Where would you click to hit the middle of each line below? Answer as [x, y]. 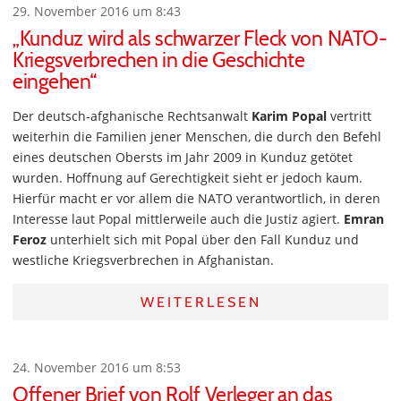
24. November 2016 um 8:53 [97, 367]
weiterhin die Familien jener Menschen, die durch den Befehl [197, 137]
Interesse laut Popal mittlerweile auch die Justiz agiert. [178, 219]
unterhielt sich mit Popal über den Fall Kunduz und [203, 239]
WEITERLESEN [200, 302]
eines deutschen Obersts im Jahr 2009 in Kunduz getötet [183, 157]
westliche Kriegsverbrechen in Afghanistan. [143, 260]
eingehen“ [55, 81]
